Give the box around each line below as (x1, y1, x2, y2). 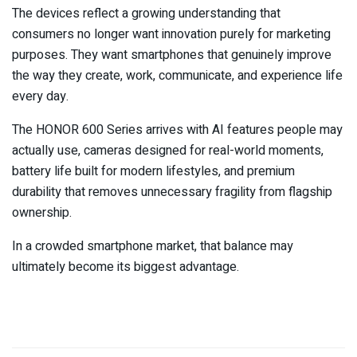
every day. (12, 87, 69, 107)
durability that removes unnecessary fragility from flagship (12, 182, 332, 202)
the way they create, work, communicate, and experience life (12, 66, 343, 86)
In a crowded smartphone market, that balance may (12, 237, 293, 257)
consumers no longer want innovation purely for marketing (12, 25, 331, 45)
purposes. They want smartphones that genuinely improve (12, 45, 331, 65)
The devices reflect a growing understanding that (12, 4, 280, 24)
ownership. (12, 203, 72, 223)
